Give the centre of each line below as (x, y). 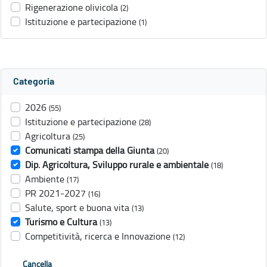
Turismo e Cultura (61, 222)
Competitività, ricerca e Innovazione (98, 236)
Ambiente (45, 179)
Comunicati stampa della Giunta (90, 150)
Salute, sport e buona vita (77, 208)
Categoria (34, 82)
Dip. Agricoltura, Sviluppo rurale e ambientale (117, 165)
